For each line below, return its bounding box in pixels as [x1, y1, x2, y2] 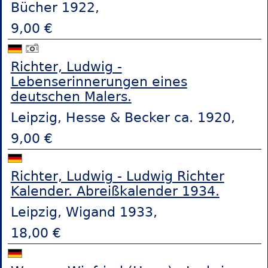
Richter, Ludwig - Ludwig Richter [10, 169, 224, 184]
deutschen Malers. [10, 89, 132, 104]
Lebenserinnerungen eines [10, 74, 187, 89]
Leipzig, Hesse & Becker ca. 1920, [10, 109, 235, 125]
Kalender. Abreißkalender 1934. [10, 184, 220, 199]
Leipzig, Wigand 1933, [10, 205, 157, 220]
